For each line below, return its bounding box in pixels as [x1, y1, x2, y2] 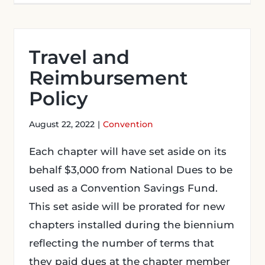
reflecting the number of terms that [29, 237, 214, 249]
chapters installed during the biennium [29, 219, 234, 231]
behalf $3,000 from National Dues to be [29, 164, 232, 176]
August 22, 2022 [29, 119, 95, 130]
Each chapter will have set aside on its [29, 146, 227, 157]
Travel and [29, 46, 130, 69]
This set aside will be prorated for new [29, 201, 225, 212]
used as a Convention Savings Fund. [29, 182, 218, 194]
